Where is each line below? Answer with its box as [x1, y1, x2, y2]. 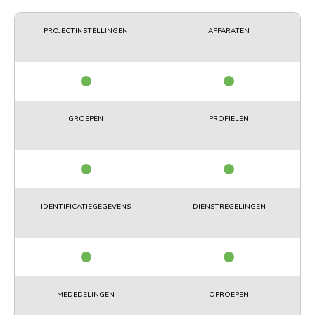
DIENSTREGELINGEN [192, 201, 266, 212]
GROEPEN [68, 113, 103, 124]
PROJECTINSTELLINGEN [44, 25, 128, 36]
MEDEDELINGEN [57, 289, 115, 300]
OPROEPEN [209, 289, 249, 300]
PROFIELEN [209, 113, 249, 124]
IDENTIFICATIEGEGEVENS [41, 201, 131, 212]
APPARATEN [208, 25, 250, 36]
